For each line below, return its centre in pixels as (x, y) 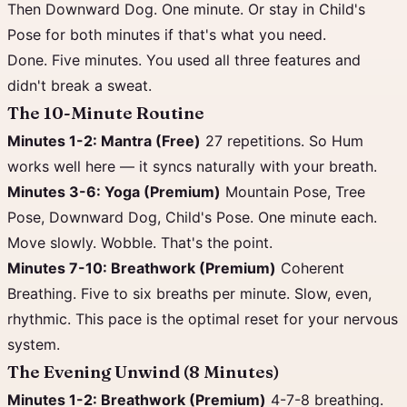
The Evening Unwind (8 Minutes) (144, 372)
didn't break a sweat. (79, 85)
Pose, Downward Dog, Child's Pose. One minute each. (192, 217)
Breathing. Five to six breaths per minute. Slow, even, (189, 293)
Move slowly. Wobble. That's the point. (140, 243)
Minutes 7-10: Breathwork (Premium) (142, 268)
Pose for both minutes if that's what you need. (167, 35)
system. (34, 344)
